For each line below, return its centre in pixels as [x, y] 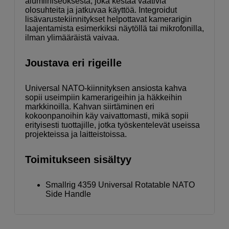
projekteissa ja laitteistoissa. [76, 134]
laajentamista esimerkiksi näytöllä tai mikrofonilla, [114, 29]
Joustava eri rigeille [73, 63]
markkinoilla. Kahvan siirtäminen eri [90, 107]
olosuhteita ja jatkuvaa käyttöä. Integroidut [101, 10]
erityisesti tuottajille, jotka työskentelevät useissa [112, 125]
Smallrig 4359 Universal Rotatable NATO [120, 185]
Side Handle [68, 194]
